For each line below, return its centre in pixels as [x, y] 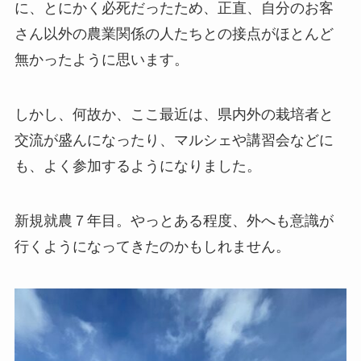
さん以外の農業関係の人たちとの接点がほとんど [174, 34]
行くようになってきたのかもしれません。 [152, 247]
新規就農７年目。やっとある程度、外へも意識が [174, 221]
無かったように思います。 [101, 60]
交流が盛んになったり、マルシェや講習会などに [174, 141]
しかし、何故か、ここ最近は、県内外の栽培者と [174, 115]
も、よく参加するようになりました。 [137, 166]
